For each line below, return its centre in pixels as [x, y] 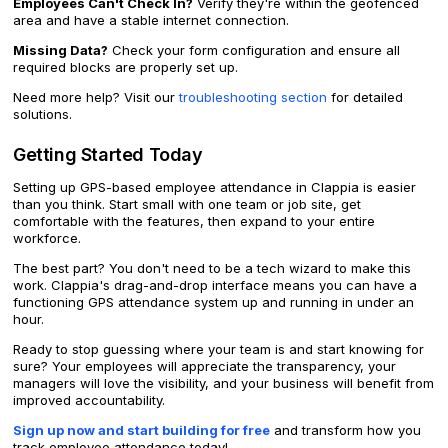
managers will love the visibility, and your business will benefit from [223, 383]
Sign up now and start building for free [141, 430]
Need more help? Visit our [96, 97]
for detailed [365, 97]
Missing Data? [60, 50]
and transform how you [345, 430]
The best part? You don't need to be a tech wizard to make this [212, 268]
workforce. [47, 238]
